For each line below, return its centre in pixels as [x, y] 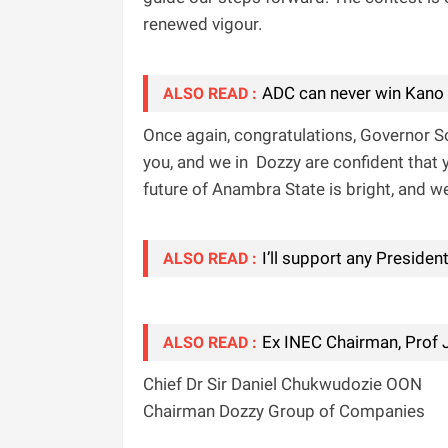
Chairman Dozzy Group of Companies [284, 410]
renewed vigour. [202, 23]
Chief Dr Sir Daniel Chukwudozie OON [282, 383]
